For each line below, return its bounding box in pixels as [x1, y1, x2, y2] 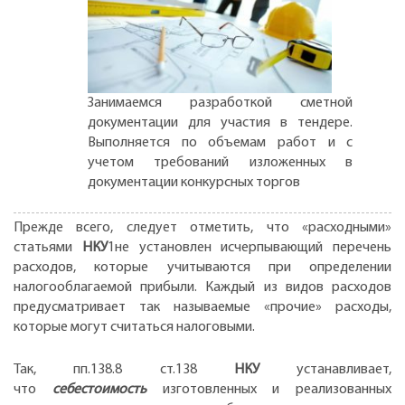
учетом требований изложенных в [88, 155, 353, 170]
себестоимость [52, 382, 163, 398]
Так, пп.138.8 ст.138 [14, 363, 234, 378]
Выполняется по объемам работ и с [88, 135, 353, 150]
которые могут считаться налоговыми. [14, 319, 255, 334]
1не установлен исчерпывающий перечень [107, 240, 391, 255]
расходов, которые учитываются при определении [14, 259, 391, 275]
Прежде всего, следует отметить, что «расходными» [14, 220, 391, 235]
